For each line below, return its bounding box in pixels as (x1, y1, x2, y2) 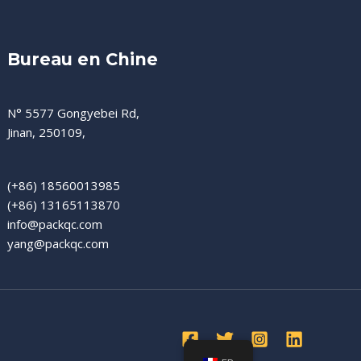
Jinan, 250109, (7, 123, 86, 140)
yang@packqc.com (7, 234, 110, 251)
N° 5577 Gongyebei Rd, (7, 104, 140, 121)
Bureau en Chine (7, 48, 159, 69)
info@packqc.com (7, 215, 103, 232)
